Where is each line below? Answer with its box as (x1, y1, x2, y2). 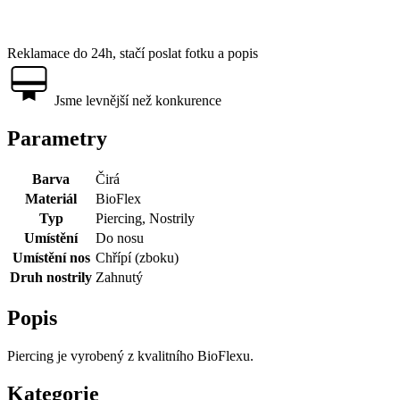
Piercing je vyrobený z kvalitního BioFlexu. (7, 348, 254, 364)
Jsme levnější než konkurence (51, 93, 221, 109)
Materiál (25, 191, 77, 207)
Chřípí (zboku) (96, 250, 179, 266)
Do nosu (96, 230, 144, 246)
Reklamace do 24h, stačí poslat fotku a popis (7, 46, 258, 62)
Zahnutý (96, 270, 143, 286)
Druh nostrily (10, 270, 92, 286)
